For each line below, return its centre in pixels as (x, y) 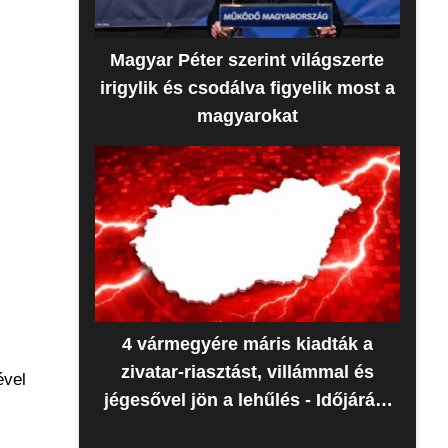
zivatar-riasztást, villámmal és (247, 372)
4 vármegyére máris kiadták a (247, 344)
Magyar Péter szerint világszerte (247, 60)
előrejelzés (247, 428)
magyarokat (247, 116)
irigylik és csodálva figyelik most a (247, 88)
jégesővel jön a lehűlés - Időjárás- (247, 400)
